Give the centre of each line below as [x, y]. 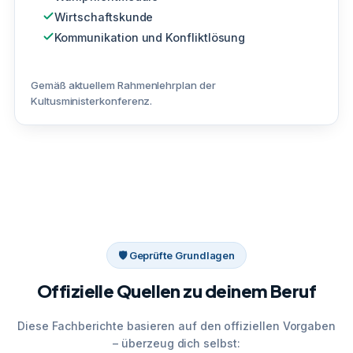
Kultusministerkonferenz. [92, 100]
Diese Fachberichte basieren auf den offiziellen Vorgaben [176, 325]
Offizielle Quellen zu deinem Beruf [176, 290]
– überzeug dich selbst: [176, 343]
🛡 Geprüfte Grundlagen [176, 255]
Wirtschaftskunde [104, 17]
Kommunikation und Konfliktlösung [150, 37]
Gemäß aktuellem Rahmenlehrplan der [123, 85]
